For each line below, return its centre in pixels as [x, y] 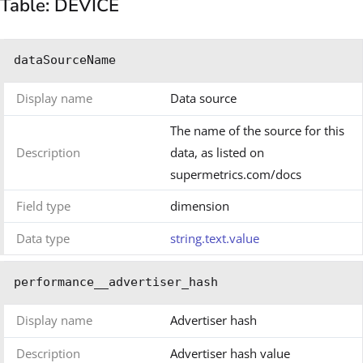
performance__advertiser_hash [116, 282]
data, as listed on [217, 153]
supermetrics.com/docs [236, 175]
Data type [43, 239]
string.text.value [215, 239]
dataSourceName [65, 60]
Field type [43, 206]
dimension [200, 206]
